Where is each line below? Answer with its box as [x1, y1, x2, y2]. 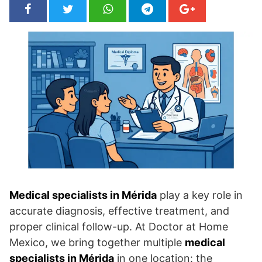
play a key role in [157, 189, 243, 202]
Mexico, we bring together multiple [9, 236, 185, 249]
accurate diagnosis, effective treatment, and [9, 205, 229, 218]
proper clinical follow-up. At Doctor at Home [9, 220, 228, 233]
